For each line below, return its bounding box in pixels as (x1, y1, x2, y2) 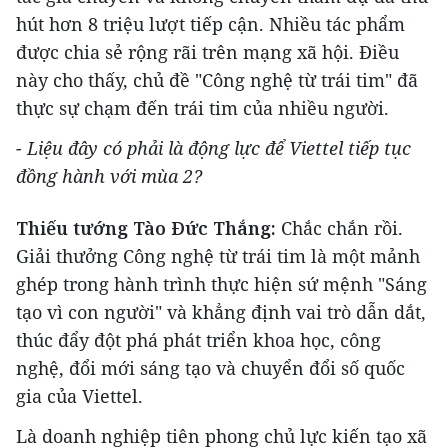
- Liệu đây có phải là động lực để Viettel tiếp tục (16, 136, 411, 161)
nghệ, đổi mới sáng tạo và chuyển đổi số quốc (16, 356, 405, 381)
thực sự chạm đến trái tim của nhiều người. (16, 96, 389, 121)
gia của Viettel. (16, 384, 143, 409)
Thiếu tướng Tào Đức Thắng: (16, 216, 276, 241)
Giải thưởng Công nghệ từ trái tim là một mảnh (16, 244, 420, 269)
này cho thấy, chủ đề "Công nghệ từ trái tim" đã (16, 68, 418, 93)
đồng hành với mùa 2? (16, 164, 202, 189)
